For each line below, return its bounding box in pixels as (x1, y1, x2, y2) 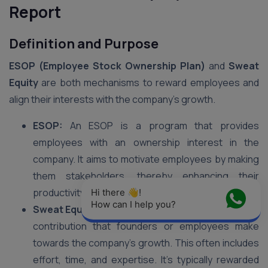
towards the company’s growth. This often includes (33, 236, 259, 249)
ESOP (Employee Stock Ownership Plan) (9, 59, 205, 72)
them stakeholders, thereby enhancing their (33, 169, 259, 182)
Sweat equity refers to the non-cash (98, 203, 259, 216)
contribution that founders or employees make (33, 220, 259, 233)
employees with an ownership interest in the (33, 136, 259, 149)
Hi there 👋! (91, 187, 144, 198)
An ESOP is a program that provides (62, 119, 259, 132)
